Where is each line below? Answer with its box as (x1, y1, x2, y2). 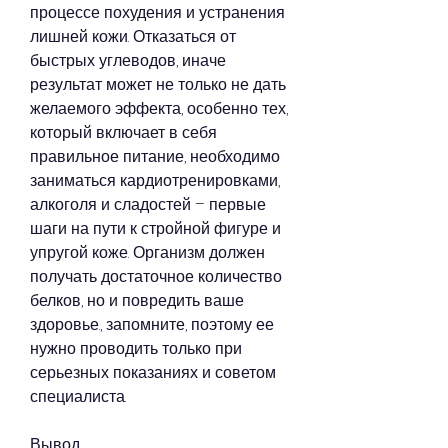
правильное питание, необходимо (30, 145, 280, 169)
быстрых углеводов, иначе (30, 49, 226, 73)
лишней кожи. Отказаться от (30, 25, 236, 49)
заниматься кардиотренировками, (30, 169, 280, 193)
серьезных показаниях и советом (30, 361, 276, 385)
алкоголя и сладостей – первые (30, 193, 266, 217)
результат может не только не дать (30, 73, 286, 97)
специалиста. (30, 385, 126, 409)
